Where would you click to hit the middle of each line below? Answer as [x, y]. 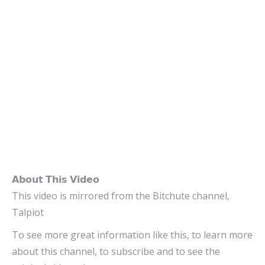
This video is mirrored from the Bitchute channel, [121, 196]
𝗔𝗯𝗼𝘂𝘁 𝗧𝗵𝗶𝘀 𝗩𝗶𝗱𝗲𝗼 [56, 179]
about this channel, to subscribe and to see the [116, 251]
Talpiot [28, 212]
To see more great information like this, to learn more [132, 235]
